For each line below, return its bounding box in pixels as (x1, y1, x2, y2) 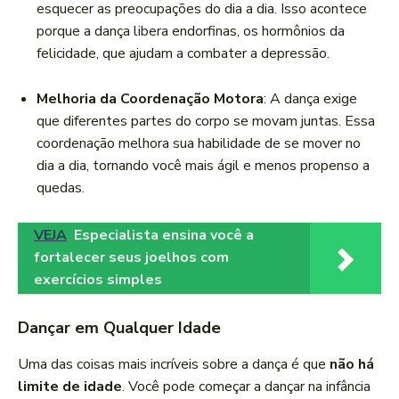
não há (330, 354, 374, 375)
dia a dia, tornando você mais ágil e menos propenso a (37, 156, 370, 176)
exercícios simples (34, 270, 162, 290)
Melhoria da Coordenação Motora (37, 89, 264, 110)
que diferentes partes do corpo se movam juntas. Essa (37, 111, 375, 132)
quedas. (37, 178, 85, 199)
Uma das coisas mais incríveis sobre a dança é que (18, 354, 330, 375)
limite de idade (18, 377, 122, 397)
